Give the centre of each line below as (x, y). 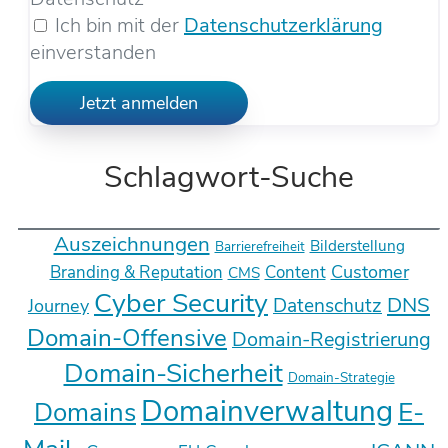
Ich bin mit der (119, 26)
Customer (369, 272)
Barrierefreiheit (259, 247)
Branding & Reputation (136, 273)
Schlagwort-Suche (229, 178)
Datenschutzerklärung (283, 26)
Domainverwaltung (267, 411)
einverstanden (93, 53)
